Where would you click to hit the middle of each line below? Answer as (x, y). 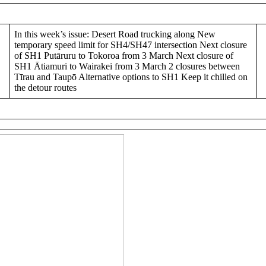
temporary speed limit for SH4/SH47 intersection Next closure (131, 45)
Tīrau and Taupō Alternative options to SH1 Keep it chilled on (131, 77)
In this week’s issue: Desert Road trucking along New (115, 34)
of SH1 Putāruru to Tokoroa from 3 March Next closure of (124, 55)
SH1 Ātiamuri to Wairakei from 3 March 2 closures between (127, 66)
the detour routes (45, 87)
